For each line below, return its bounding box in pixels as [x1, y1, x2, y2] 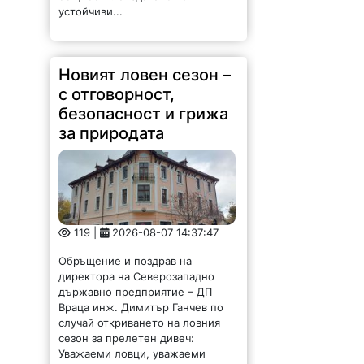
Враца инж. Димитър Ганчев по [58, 300, 224, 314]
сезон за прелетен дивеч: [58, 331, 201, 344]
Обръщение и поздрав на [58, 253, 193, 267]
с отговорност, [58, 84, 175, 104]
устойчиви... [58, 4, 123, 18]
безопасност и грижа [58, 103, 229, 123]
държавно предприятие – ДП [58, 284, 213, 298]
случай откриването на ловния [58, 315, 221, 329]
